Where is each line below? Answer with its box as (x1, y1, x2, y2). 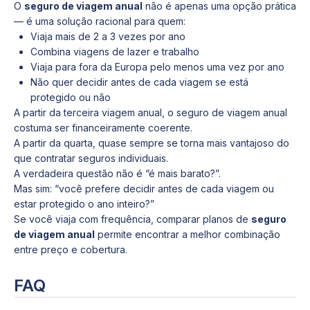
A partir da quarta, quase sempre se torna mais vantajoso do (14, 137, 289, 149)
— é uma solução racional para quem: (14, 15, 185, 27)
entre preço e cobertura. (14, 244, 127, 255)
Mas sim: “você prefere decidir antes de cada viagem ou (14, 183, 274, 194)
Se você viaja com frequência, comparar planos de (14, 213, 251, 225)
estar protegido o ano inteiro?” (14, 198, 154, 210)
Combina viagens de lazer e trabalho (30, 46, 199, 57)
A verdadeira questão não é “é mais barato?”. (14, 167, 221, 179)
